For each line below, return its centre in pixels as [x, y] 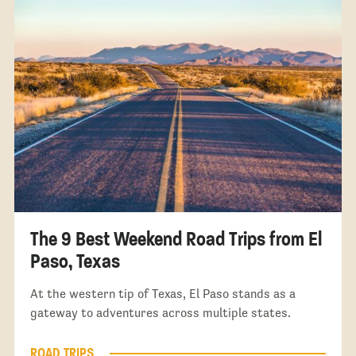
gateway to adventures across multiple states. [160, 313]
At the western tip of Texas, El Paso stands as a [163, 294]
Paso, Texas [75, 261]
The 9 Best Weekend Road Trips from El [176, 239]
